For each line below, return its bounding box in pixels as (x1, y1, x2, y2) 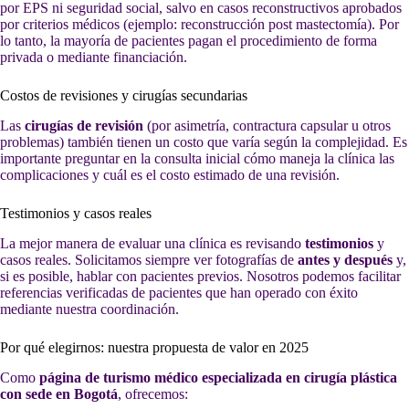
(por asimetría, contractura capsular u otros (143, 118, 391, 134)
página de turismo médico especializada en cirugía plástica (39, 369, 397, 385)
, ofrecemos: (118, 385, 188, 402)
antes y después (298, 251, 393, 267)
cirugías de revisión (25, 118, 143, 134)
